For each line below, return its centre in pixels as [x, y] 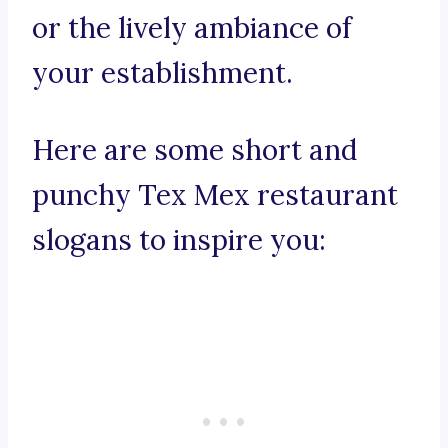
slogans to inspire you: [179, 240]
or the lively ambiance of [192, 28]
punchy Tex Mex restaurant [215, 195]
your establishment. [162, 73]
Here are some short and [194, 150]
